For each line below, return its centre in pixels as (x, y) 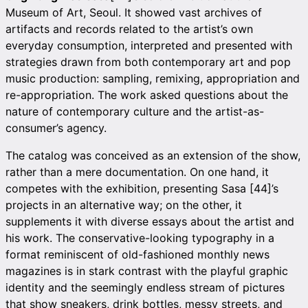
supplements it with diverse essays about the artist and (150, 221)
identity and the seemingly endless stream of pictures (145, 287)
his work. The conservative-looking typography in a (140, 238)
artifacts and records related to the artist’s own (129, 29)
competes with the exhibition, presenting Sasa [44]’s (142, 188)
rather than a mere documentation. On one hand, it (137, 172)
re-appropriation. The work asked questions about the (147, 95)
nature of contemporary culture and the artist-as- (135, 111)
